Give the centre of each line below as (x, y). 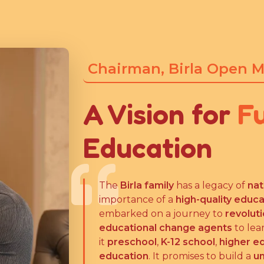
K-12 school (188, 242)
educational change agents (166, 228)
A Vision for (160, 114)
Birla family (147, 185)
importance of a (137, 199)
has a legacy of (211, 185)
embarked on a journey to (162, 214)
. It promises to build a (201, 256)
